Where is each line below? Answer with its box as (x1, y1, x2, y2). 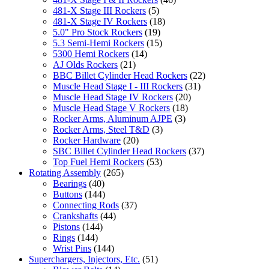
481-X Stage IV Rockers (53, 16, 147, 26)
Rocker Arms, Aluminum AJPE (53, 113, 172, 124)
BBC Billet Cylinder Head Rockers (53, 70, 187, 80)
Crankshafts (53, 210, 98, 221)
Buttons (53, 189, 82, 199)
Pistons (53, 221, 80, 232)
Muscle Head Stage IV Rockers (53, 91, 173, 102)
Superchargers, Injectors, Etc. (29, 253, 140, 264)
